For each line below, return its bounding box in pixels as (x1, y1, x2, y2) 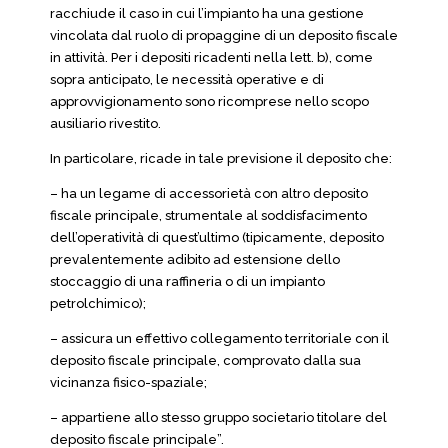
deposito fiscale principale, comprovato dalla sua (50, 353, 361, 368)
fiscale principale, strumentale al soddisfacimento (50, 208, 367, 223)
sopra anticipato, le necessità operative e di (50, 72, 324, 87)
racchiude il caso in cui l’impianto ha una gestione (50, 6, 364, 21)
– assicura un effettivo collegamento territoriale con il (50, 331, 389, 346)
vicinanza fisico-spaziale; (50, 375, 207, 390)
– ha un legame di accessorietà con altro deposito (50, 186, 368, 201)
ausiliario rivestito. (50, 116, 161, 131)
